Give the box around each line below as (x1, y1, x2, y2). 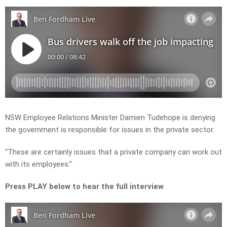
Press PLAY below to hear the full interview (5, 182, 164, 192)
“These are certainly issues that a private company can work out (5, 147, 222, 157)
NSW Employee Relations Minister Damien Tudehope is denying (5, 113, 215, 123)
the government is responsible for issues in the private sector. (5, 125, 214, 135)
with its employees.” (5, 160, 72, 169)
